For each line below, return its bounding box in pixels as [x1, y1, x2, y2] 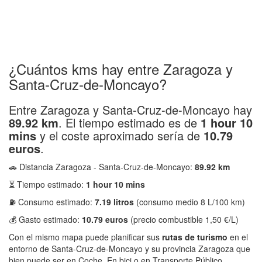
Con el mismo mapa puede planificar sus [9, 231, 162, 243]
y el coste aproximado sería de [36, 127, 204, 144]
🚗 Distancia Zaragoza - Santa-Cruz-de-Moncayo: [9, 161, 195, 173]
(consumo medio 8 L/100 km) [134, 196, 245, 208]
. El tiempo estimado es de [58, 114, 201, 131]
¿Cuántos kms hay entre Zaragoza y [9, 58, 233, 79]
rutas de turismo [162, 231, 227, 243]
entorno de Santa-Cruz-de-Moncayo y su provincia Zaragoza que [9, 243, 250, 254]
